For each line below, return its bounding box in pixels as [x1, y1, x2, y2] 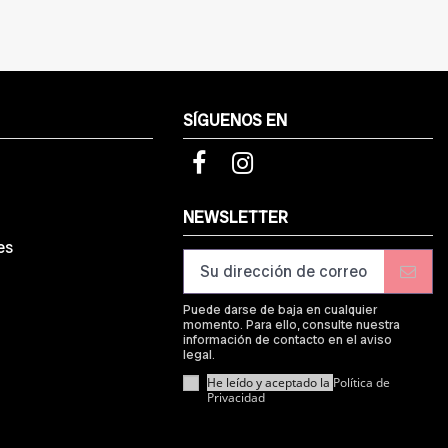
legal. [183, 346, 216, 364]
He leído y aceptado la [207, 374, 334, 392]
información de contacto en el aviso [183, 331, 393, 349]
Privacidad [207, 389, 266, 407]
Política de [333, 374, 391, 392]
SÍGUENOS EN [183, 109, 288, 131]
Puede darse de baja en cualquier [183, 301, 378, 319]
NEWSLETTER [183, 207, 289, 229]
